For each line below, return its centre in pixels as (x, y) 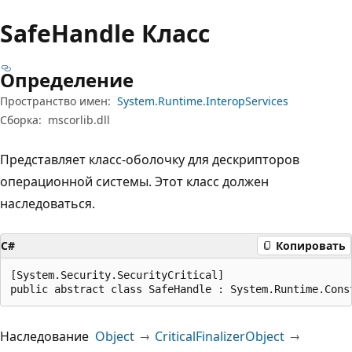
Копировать (311, 246)
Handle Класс (130, 33)
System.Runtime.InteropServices (203, 101)
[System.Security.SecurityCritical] (117, 275)
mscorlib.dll (79, 119)
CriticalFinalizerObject (220, 336)
